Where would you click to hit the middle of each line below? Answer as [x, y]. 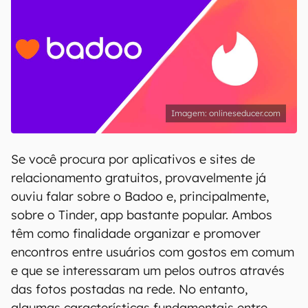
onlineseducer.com [245, 113]
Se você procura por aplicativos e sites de [133, 159]
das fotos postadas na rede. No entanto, [129, 289]
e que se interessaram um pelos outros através [148, 271]
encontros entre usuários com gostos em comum [153, 252]
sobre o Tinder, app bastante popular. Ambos [142, 215]
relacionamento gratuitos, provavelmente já [139, 178]
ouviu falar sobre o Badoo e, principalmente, [140, 196]
